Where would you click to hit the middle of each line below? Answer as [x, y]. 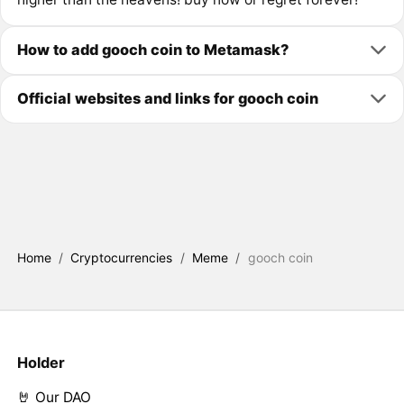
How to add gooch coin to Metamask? [152, 50]
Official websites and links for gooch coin [167, 99]
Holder [41, 363]
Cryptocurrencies [122, 258]
